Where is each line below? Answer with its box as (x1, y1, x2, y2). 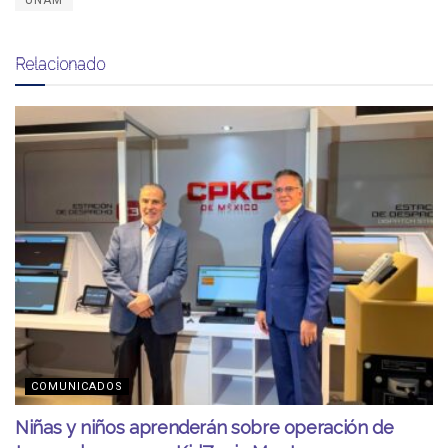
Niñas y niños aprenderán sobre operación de (15, 416, 394, 438)
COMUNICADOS (31, 379, 123, 393)
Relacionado (15, 54, 105, 73)
